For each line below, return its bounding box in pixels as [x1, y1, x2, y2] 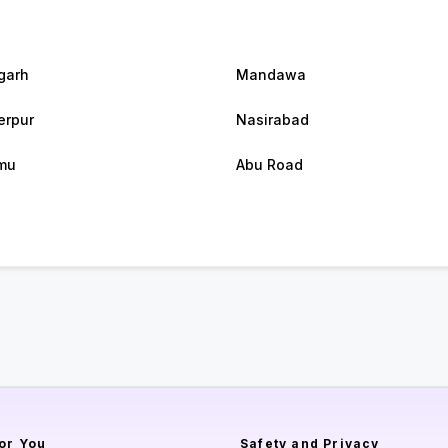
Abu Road [236, 156, 303, 174]
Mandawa [236, 66, 306, 84]
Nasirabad [236, 111, 309, 129]
